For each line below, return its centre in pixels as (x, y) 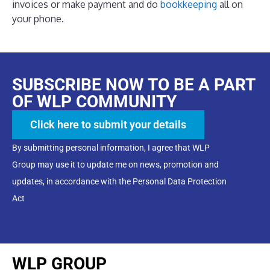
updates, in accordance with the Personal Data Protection (119, 181)
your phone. (38, 18)
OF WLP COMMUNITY (94, 101)
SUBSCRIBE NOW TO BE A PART (133, 84)
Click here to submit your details (108, 124)
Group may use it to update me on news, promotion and (115, 164)
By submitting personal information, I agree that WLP (111, 147)
